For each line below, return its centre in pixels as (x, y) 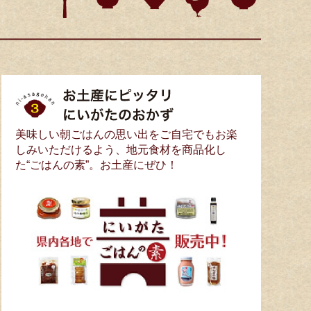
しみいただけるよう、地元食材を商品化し (121, 150)
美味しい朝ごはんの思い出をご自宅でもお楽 (127, 134)
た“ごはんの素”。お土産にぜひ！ (97, 165)
